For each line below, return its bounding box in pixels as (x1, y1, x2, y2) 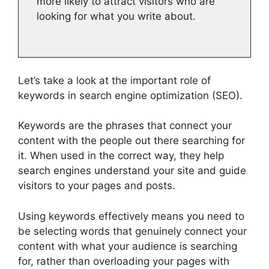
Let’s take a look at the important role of (18, 74, 211, 86)
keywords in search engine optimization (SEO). (18, 89, 243, 101)
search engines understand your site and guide (18, 165, 246, 177)
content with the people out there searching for (18, 134, 245, 147)
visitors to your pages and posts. (18, 180, 175, 192)
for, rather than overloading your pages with (18, 255, 229, 267)
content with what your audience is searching (18, 240, 237, 252)
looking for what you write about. (37, 10, 196, 22)
